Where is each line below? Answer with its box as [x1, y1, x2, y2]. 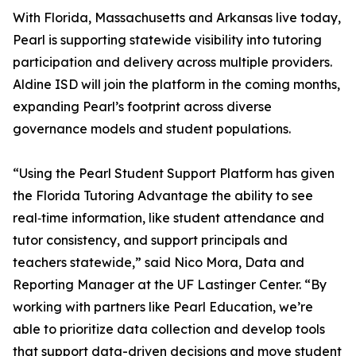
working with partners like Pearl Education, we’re [13, 299, 313, 315]
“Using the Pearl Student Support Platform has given [13, 165, 335, 182]
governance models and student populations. [13, 121, 291, 137]
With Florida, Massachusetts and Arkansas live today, [13, 10, 341, 26]
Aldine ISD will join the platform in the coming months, [13, 76, 340, 93]
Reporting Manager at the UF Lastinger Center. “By [13, 277, 327, 293]
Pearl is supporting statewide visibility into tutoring [13, 32, 322, 48]
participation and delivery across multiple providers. [13, 54, 332, 71]
